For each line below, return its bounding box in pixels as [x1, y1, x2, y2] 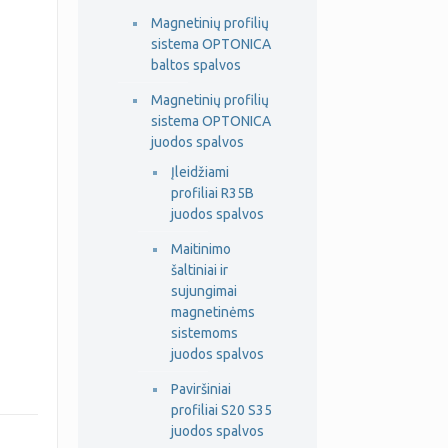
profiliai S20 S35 [170, 402, 272, 418]
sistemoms [170, 325, 238, 341]
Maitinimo [170, 241, 231, 257]
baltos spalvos [150, 57, 241, 73]
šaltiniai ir [170, 262, 228, 278]
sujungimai [170, 283, 237, 299]
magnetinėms [170, 304, 255, 320]
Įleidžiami [170, 164, 229, 180]
